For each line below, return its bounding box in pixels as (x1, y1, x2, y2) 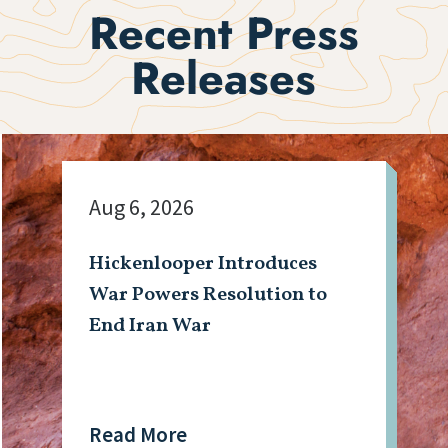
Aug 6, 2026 (89, 193, 195, 222)
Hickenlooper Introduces (89, 250, 318, 279)
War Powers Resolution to (89, 281, 328, 310)
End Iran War (89, 312, 212, 341)
